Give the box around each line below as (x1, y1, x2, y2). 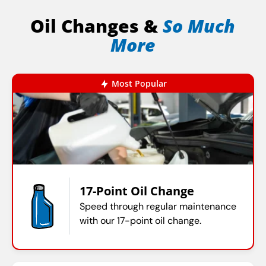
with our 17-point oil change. (80, 214, 201, 227)
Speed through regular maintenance (80, 199, 236, 213)
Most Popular (112, 77, 167, 89)
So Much (163, 14, 236, 38)
